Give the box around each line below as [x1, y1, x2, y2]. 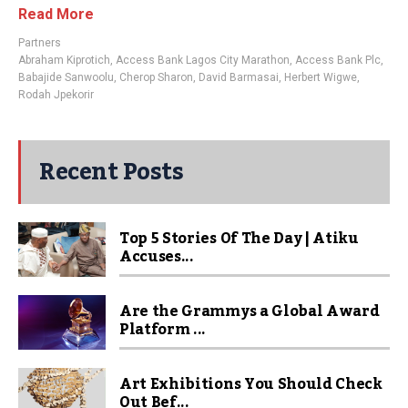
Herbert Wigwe [284, 71, 357, 84]
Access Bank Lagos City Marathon [116, 54, 290, 66]
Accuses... [119, 242, 194, 271]
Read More [18, 5, 94, 23]
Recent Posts [39, 149, 183, 195]
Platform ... [119, 315, 207, 344]
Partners [18, 36, 61, 49]
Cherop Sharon [119, 71, 193, 84]
